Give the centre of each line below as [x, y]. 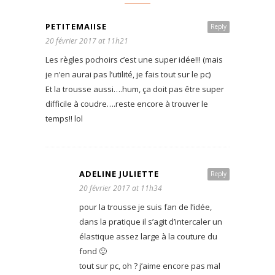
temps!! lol [64, 118]
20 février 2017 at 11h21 [87, 41]
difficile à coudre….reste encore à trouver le [127, 104]
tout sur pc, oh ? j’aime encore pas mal [150, 266]
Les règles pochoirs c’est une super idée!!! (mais [134, 60]
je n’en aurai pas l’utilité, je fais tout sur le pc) [128, 74]
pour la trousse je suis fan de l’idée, [145, 207]
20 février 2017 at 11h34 [121, 188]
